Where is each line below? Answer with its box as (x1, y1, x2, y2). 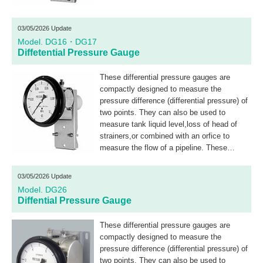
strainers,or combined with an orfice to (100, 131, 230, 140)
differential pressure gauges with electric (100, 155, 237, 164)
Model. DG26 (18, 185, 67, 194)
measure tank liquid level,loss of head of (100, 120, 237, 129)
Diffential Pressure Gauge (18, 195, 131, 205)
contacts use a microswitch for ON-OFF (100, 167, 235, 176)
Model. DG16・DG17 (18, 37, 97, 46)
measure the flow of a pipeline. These (100, 143, 227, 152)
